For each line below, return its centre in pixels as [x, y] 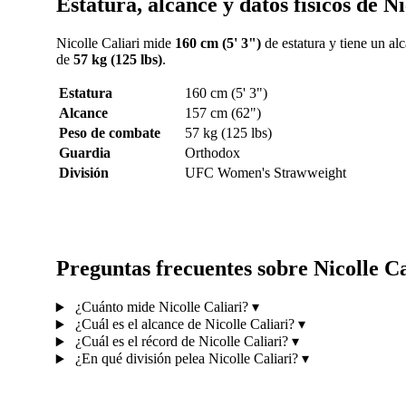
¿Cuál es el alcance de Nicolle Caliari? [184, 324]
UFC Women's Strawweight [265, 172]
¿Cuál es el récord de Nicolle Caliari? [181, 342]
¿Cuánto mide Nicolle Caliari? [161, 307]
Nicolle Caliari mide [115, 43]
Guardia [84, 152]
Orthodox [212, 152]
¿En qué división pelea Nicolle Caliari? [186, 359]
